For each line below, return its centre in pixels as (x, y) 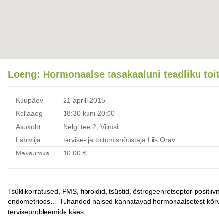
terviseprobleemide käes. (49, 211)
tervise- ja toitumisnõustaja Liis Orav (119, 140)
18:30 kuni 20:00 (89, 113)
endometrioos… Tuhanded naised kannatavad (80, 201)
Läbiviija (28, 140)
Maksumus (33, 153)
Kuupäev (29, 100)
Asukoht (28, 126)
